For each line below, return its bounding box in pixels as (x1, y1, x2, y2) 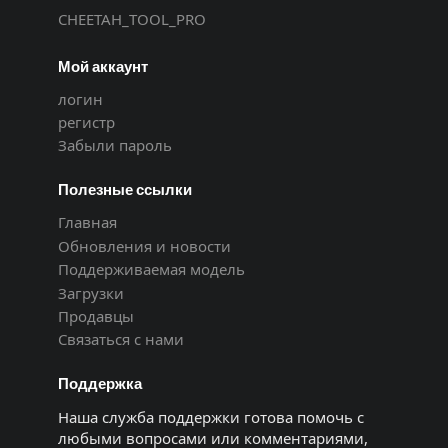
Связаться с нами (57, 329, 184, 350)
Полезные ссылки (57, 180, 192, 199)
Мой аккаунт (57, 56, 148, 75)
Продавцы (57, 305, 134, 326)
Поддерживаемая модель (57, 259, 245, 280)
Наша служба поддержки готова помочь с (57, 407, 364, 428)
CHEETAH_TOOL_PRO (57, 8, 206, 29)
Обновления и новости (57, 235, 231, 256)
